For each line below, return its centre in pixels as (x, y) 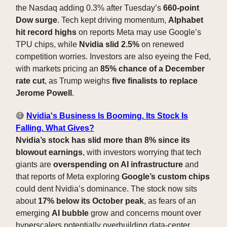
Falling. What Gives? (55, 128)
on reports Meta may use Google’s (139, 32)
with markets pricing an (58, 69)
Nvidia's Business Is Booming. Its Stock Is (107, 116)
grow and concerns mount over (145, 213)
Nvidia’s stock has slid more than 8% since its (103, 140)
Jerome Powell (44, 93)
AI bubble (70, 213)
